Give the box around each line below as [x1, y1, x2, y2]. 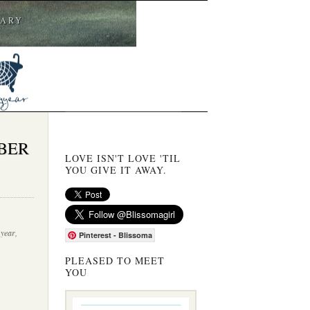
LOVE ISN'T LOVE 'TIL [65, 151, 181, 165]
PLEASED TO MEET [65, 253, 165, 267]
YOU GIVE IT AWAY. [65, 163, 167, 176]
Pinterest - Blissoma [79, 230, 153, 241]
